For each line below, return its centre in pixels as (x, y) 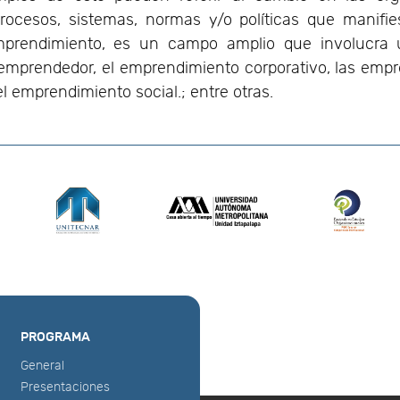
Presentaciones (66, 387)
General (43, 365)
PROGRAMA (56, 337)
